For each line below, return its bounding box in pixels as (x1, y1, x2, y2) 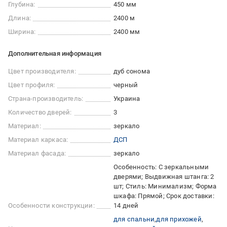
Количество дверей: (8, 108, 72, 116)
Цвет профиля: (8, 81, 55, 89)
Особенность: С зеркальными (113, 163, 209, 171)
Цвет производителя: (8, 67, 76, 75)
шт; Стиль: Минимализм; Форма (113, 182, 217, 190)
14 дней (113, 202, 139, 209)
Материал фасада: (8, 149, 66, 157)
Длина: (8, 14, 31, 22)
